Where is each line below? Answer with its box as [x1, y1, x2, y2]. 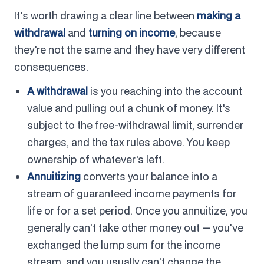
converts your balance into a [81, 169, 217, 183]
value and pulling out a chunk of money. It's [27, 101, 230, 115]
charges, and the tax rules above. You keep [27, 135, 230, 149]
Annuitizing [27, 169, 81, 183]
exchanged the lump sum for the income [27, 237, 220, 252]
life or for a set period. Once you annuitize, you [27, 203, 247, 217]
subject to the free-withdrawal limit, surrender [27, 118, 243, 132]
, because [175, 25, 221, 39]
